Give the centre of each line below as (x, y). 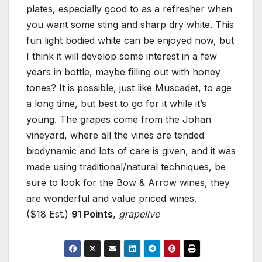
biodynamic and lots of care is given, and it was (131, 151)
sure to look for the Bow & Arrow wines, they (128, 183)
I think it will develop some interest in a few (122, 56)
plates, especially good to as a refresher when (129, 9)
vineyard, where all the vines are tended (115, 135)
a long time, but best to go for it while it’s (116, 104)
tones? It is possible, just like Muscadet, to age (129, 88)
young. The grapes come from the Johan (119, 120)
